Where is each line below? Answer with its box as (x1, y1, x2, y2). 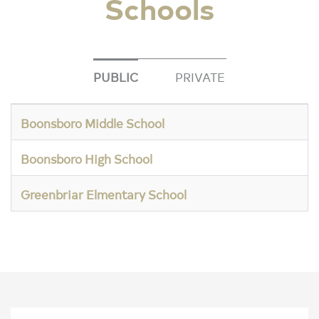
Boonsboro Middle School (21, 114, 164, 132)
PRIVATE (174, 68, 225, 85)
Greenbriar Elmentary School (21, 185, 187, 203)
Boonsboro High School (21, 150, 152, 167)
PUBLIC (93, 68, 138, 85)
